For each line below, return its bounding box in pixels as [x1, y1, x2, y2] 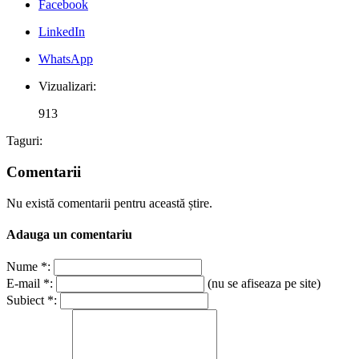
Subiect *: [6, 293, 57, 308]
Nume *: [6, 260, 50, 274]
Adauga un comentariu [6, 227, 132, 241]
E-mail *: [6, 276, 53, 291]
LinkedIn [38, 25, 85, 39]
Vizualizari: [38, 79, 96, 94]
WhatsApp [38, 52, 93, 67]
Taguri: [6, 134, 42, 148]
